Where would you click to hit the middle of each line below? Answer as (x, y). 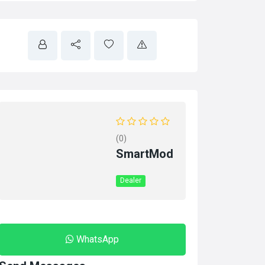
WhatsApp (98, 239)
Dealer (131, 180)
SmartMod (144, 154)
